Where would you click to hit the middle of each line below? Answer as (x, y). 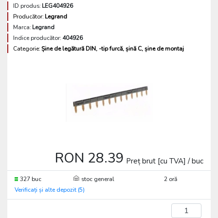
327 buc (31, 179)
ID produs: (27, 6)
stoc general (98, 179)
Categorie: (27, 49)
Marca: (22, 27)
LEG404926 (57, 6)
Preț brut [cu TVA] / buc (165, 161)
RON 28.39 (90, 158)
